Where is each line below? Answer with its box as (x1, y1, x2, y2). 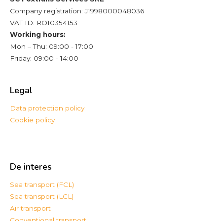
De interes (10, 160, 52, 173)
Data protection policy (10, 104, 84, 112)
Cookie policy (10, 115, 55, 124)
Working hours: (10, 30, 66, 38)
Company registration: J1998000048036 (10, 6, 144, 15)
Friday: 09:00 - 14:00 (10, 54, 78, 62)
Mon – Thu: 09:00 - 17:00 (10, 42, 93, 50)
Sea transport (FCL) (10, 180, 74, 188)
